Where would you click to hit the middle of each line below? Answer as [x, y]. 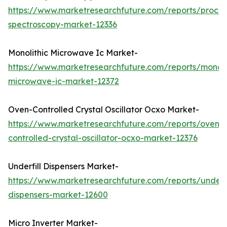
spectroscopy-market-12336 [63, 25]
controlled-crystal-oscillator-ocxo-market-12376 [103, 138]
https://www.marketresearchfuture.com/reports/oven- [116, 124]
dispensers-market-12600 [58, 195]
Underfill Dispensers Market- [63, 166]
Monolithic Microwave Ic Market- [73, 53]
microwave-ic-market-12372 [64, 81]
